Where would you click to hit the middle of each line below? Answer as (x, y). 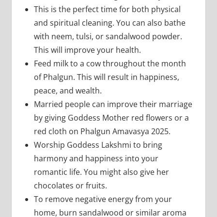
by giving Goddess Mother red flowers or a (111, 117)
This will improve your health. (88, 50)
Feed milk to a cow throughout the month (110, 63)
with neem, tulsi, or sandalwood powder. (108, 36)
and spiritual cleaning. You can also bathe (109, 23)
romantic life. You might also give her (101, 172)
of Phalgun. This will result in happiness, (106, 77)
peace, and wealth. (69, 90)
